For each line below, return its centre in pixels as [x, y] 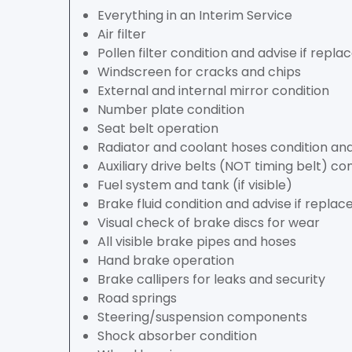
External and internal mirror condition [213, 91]
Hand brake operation [166, 260]
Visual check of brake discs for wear [209, 223]
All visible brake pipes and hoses [197, 242]
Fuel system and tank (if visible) [195, 185]
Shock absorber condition [177, 336]
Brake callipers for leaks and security [211, 279]
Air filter [122, 34]
